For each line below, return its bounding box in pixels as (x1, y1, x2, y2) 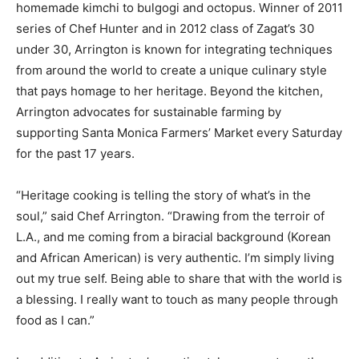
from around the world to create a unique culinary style (16, 63, 327, 79)
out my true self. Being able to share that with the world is (16, 271, 342, 287)
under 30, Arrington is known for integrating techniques (16, 42, 333, 58)
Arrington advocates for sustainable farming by (16, 104, 281, 120)
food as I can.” (16, 313, 95, 329)
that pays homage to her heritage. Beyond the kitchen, (16, 83, 323, 99)
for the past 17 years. (16, 146, 135, 162)
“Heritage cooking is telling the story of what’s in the (16, 188, 311, 204)
